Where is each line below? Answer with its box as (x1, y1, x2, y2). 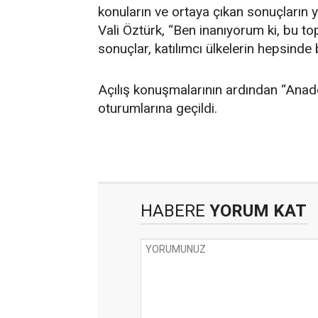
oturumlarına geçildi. (98, 100, 217, 116)
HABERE (141, 201, 205, 221)
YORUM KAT (205, 201, 307, 221)
